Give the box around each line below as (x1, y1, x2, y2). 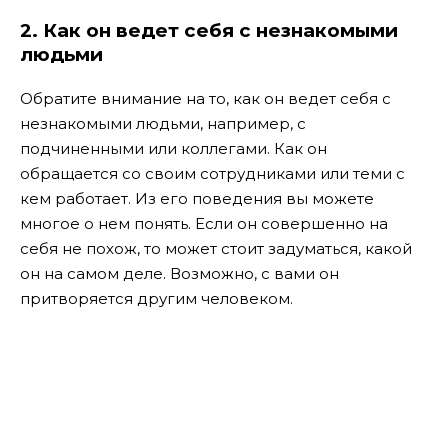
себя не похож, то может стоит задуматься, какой (20, 238, 412, 258)
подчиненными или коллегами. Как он (20, 138, 327, 158)
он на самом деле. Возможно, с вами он (20, 263, 339, 283)
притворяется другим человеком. (20, 288, 293, 308)
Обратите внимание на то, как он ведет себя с (20, 88, 391, 108)
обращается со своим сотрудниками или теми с (20, 163, 405, 183)
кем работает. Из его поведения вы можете (20, 188, 374, 208)
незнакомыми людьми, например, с (20, 113, 306, 133)
